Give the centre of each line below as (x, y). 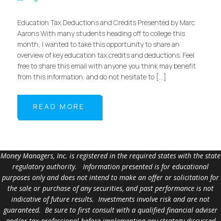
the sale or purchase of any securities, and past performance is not (110, 188)
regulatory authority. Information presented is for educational (110, 166)
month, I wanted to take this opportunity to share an (98, 44)
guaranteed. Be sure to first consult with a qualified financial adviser (110, 210)
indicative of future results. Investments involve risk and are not (110, 199)
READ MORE (59, 106)
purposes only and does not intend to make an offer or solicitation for (110, 177)
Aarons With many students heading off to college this (101, 33)
